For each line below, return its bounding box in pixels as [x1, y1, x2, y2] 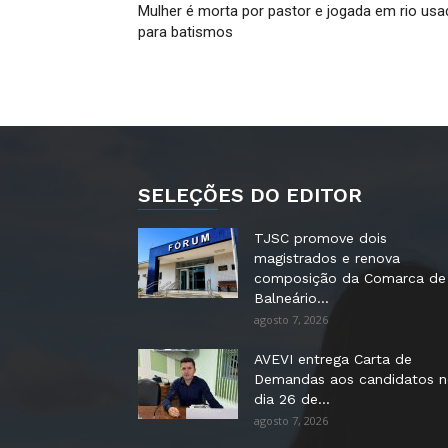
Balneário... [254, 290, 329, 306]
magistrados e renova [254, 250, 400, 266]
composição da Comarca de [254, 270, 446, 286]
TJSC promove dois [254, 230, 387, 246]
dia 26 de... [254, 391, 330, 407]
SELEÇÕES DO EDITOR [138, 183, 362, 207]
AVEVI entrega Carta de [254, 351, 412, 367]
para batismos [138, 23, 233, 41]
